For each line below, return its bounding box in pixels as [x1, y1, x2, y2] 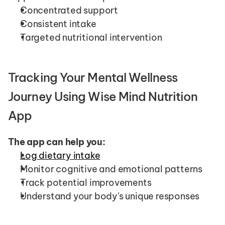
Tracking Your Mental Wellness [8, 70, 177, 85]
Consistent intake [20, 18, 96, 30]
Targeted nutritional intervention [20, 32, 162, 44]
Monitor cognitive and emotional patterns [20, 163, 202, 175]
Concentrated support [20, 5, 118, 17]
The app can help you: [8, 136, 105, 148]
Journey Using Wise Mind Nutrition [8, 89, 198, 104]
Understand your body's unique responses [20, 190, 200, 202]
